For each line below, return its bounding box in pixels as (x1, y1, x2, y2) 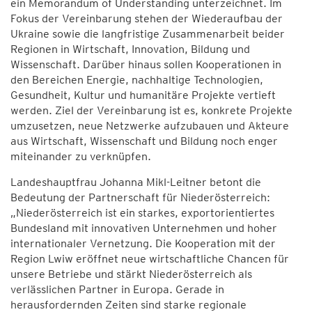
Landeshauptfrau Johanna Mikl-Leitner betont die (10, 175, 261, 189)
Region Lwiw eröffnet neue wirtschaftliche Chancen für (10, 252, 289, 265)
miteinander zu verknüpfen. (10, 150, 154, 163)
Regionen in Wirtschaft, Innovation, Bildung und (10, 42, 250, 56)
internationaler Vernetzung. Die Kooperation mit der (10, 237, 276, 250)
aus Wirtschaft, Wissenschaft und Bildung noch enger (10, 134, 278, 148)
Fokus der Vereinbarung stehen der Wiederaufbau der (10, 12, 283, 25)
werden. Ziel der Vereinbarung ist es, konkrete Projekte (10, 104, 292, 117)
